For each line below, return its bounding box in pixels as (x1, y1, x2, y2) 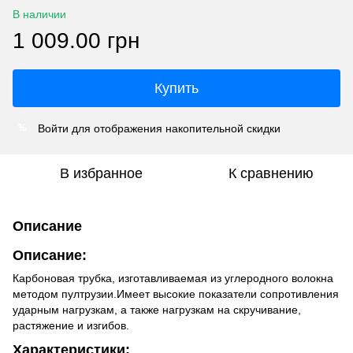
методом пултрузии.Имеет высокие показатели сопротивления (13, 287, 339, 300)
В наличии (13, 7, 66, 20)
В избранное (59, 165, 143, 181)
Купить (154, 80, 199, 96)
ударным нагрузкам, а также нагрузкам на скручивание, (13, 303, 301, 316)
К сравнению (229, 165, 314, 181)
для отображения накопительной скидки (69, 121, 281, 135)
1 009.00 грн (13, 28, 139, 53)
